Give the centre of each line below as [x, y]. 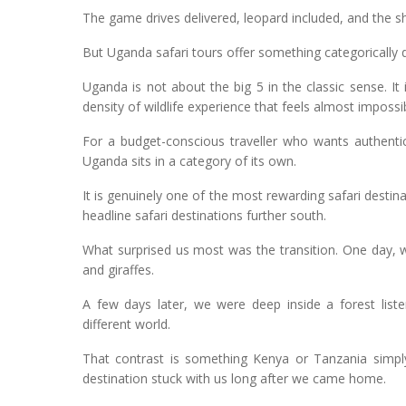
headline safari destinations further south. [204, 216]
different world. [126, 324]
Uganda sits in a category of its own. [189, 161]
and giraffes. [118, 270]
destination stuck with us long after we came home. [234, 379]
